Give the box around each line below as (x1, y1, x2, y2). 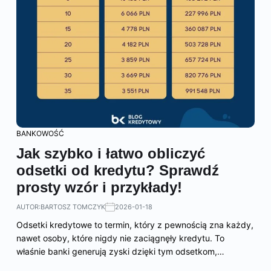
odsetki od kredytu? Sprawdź (16, 162, 219, 178)
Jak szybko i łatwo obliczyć (16, 145, 205, 162)
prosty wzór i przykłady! (16, 179, 182, 195)
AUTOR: (16, 203, 41, 211)
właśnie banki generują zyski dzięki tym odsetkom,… (16, 246, 224, 256)
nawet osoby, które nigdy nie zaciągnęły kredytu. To (16, 233, 224, 243)
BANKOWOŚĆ (16, 129, 64, 138)
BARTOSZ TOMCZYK (41, 203, 105, 211)
